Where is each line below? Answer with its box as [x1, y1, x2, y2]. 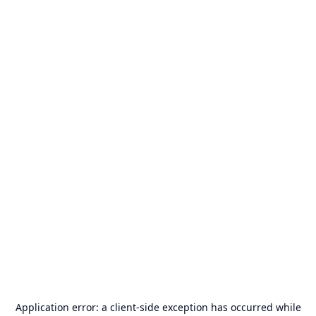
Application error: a [15, 300, 110, 314]
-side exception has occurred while [135, 300, 301, 314]
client [109, 300, 136, 314]
